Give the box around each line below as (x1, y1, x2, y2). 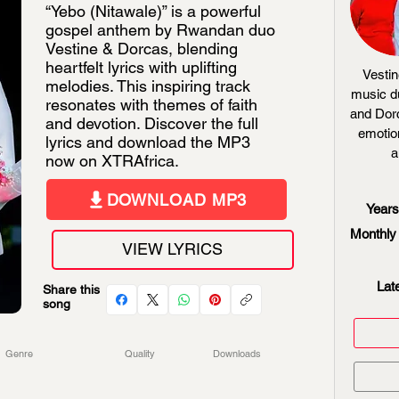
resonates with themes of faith (45, 95, 257, 114)
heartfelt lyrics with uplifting (45, 58, 237, 77)
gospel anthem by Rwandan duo (45, 20, 275, 39)
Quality (122, 347, 155, 360)
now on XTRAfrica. (45, 151, 179, 170)
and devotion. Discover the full (45, 114, 258, 133)
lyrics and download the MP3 (45, 133, 250, 151)
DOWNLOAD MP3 (106, 190, 248, 209)
